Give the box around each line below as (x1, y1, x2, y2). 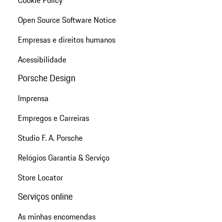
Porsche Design (17, 71, 75, 85)
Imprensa (17, 92, 49, 105)
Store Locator (17, 171, 63, 184)
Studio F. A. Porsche (17, 132, 83, 144)
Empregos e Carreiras (17, 112, 89, 124)
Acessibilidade (17, 54, 66, 66)
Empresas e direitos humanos (17, 34, 115, 46)
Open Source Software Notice (17, 14, 116, 26)
